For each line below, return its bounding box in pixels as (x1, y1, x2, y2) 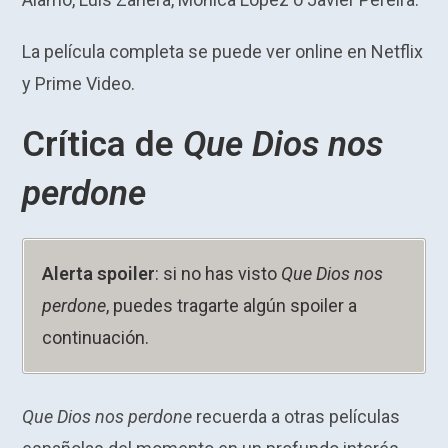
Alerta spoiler (42, 262, 156, 284)
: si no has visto (155, 262, 282, 284)
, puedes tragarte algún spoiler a (106, 294, 358, 316)
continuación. (42, 326, 150, 348)
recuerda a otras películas (192, 405, 401, 427)
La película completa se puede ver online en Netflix (22, 40, 424, 62)
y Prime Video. (22, 72, 136, 94)
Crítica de (22, 123, 184, 165)
